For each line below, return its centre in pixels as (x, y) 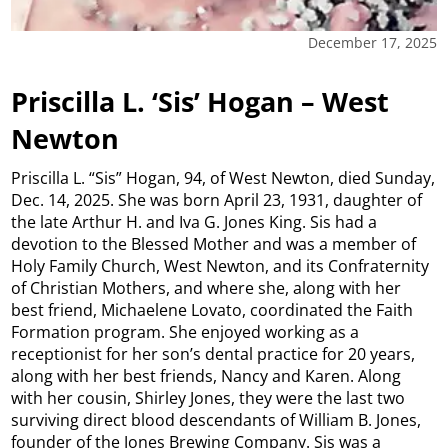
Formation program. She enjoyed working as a (185, 332)
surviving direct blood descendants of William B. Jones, (216, 420)
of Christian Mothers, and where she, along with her (206, 288)
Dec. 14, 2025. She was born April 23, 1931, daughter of (217, 200)
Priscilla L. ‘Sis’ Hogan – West (200, 101)
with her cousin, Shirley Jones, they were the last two (208, 398)
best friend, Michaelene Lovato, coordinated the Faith (212, 310)
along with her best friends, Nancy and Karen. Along (206, 376)
